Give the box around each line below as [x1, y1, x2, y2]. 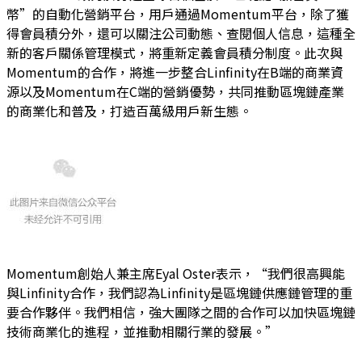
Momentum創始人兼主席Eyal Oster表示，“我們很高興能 [6, 263, 345, 283]
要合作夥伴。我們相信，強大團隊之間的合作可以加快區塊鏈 [6, 301, 356, 322]
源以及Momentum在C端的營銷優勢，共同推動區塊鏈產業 [6, 81, 344, 101]
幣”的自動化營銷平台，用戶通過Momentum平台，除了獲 [6, 3, 349, 23]
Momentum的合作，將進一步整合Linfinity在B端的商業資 [6, 61, 343, 82]
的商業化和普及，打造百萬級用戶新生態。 [6, 100, 252, 120]
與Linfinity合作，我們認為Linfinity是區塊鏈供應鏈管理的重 [6, 282, 352, 302]
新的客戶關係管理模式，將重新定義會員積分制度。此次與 [6, 42, 343, 62]
